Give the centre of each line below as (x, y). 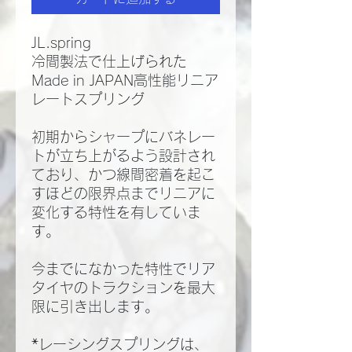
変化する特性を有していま (116, 213)
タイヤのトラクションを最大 (123, 288)
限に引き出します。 (95, 307)
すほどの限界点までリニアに (123, 194)
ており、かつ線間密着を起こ (123, 175)
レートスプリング (88, 99)
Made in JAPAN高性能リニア (125, 81)
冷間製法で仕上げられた (109, 62)
